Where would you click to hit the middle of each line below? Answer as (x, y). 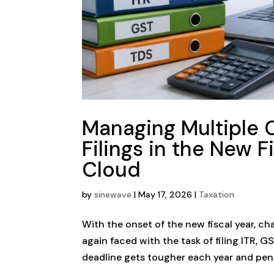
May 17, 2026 (165, 195)
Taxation (217, 195)
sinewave (113, 195)
